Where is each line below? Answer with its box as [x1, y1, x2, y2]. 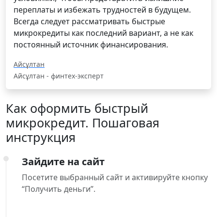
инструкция [6, 129, 76, 146]
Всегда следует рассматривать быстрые [14, 16, 165, 27]
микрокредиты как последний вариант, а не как [14, 28, 193, 39]
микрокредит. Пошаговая [6, 114, 159, 131]
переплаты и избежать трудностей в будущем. [14, 4, 191, 15]
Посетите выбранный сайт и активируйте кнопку [22, 172, 208, 183]
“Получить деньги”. [22, 184, 95, 195]
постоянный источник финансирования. [14, 39, 168, 50]
